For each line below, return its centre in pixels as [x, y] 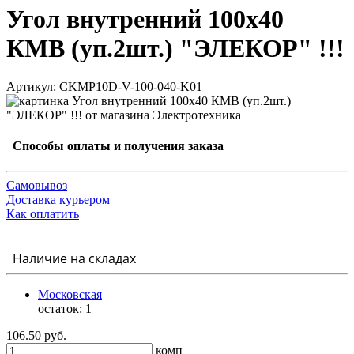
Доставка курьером [58, 199]
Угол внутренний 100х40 [145, 19]
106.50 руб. [36, 335]
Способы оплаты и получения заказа [115, 146]
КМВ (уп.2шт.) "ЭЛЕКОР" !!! [175, 48]
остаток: [62, 308]
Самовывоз [37, 185]
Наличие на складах [71, 258]
